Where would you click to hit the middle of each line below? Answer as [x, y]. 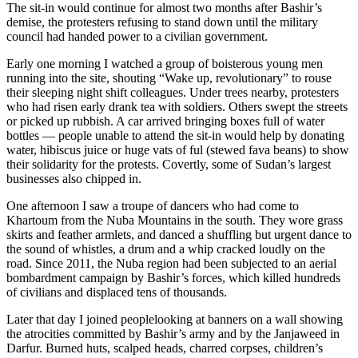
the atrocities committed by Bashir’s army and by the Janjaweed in [173, 334]
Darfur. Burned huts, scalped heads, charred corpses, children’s [165, 348]
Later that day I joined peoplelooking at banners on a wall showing [175, 320]
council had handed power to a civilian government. [137, 37]
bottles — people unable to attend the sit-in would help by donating [175, 136]
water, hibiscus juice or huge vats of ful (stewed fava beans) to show [178, 150]
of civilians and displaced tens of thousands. [117, 292]
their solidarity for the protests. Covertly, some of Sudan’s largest [169, 165]
